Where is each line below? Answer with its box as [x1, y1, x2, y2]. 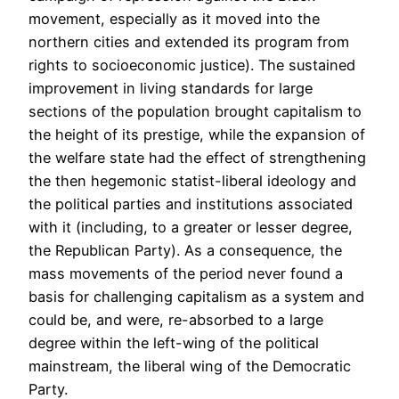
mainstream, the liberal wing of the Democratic [28, 357, 351, 376]
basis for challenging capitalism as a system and [28, 288, 364, 306]
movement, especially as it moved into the [28, 10, 320, 28]
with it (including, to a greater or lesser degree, [28, 218, 353, 237]
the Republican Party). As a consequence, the [28, 241, 342, 260]
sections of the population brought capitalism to [28, 102, 362, 121]
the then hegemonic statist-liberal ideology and [28, 172, 356, 191]
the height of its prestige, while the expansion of [28, 126, 365, 144]
